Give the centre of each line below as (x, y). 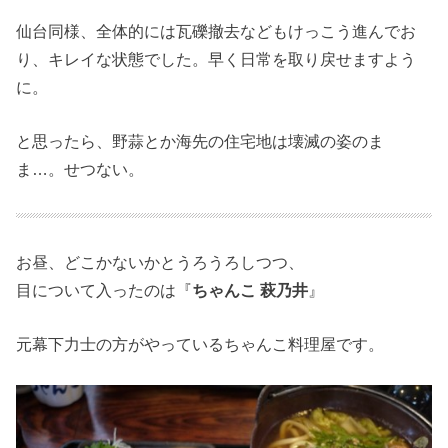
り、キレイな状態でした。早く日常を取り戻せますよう (216, 59)
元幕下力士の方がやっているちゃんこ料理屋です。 (200, 344)
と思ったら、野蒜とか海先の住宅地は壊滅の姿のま (200, 141)
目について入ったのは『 (104, 289)
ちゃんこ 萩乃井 (250, 289)
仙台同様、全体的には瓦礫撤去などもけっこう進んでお (216, 31)
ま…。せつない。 (80, 169)
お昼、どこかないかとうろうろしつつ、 (160, 261)
